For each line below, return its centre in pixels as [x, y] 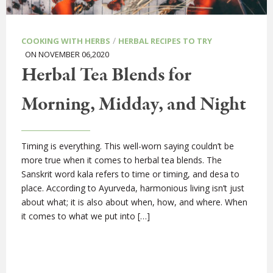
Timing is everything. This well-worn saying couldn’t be [128, 146]
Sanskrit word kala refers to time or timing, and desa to [130, 174]
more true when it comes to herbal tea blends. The [122, 160]
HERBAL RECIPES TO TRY [165, 41]
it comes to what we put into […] [86, 216]
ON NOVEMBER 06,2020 [65, 54]
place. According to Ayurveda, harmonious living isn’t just [133, 188]
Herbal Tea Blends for [106, 75]
